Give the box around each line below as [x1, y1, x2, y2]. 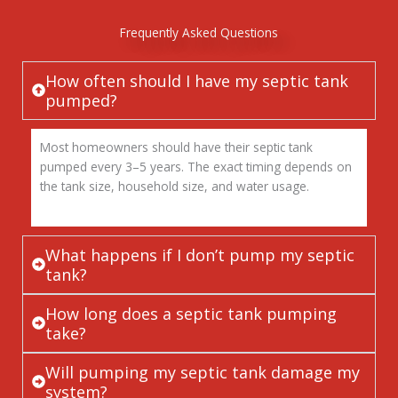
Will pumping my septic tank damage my [45, 361, 360, 383]
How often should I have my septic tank [45, 69, 348, 92]
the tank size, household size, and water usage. [40, 177, 309, 195]
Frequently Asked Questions [120, 23, 278, 41]
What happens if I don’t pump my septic [45, 243, 354, 266]
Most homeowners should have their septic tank [40, 138, 313, 155]
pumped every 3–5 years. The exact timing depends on [40, 157, 352, 175]
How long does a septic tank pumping [45, 302, 337, 324]
